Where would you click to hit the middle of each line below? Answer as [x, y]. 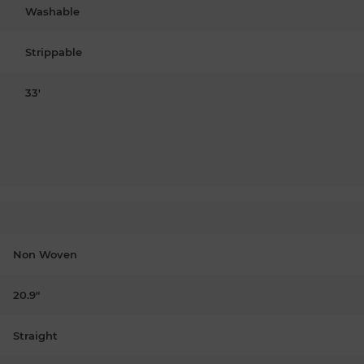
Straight [35, 335]
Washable [52, 11]
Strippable [54, 52]
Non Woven [45, 254]
